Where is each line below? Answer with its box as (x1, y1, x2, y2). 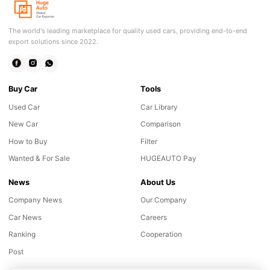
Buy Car (8, 84, 37, 93)
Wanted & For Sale (8, 154, 70, 163)
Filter (140, 136, 157, 146)
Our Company (140, 195, 187, 205)
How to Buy (8, 136, 48, 146)
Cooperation (140, 230, 182, 239)
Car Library (140, 102, 178, 111)
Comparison (140, 119, 181, 129)
